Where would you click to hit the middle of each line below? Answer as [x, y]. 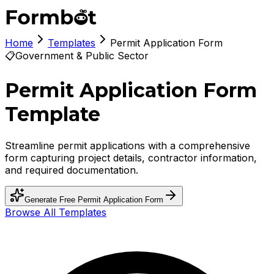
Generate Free [51, 199]
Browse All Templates [56, 212]
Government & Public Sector [82, 56]
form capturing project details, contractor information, [131, 157]
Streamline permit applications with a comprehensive [128, 145]
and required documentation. [72, 170]
